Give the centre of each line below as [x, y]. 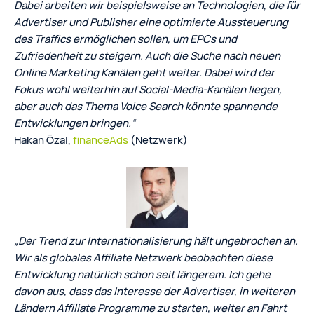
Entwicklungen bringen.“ [75, 123]
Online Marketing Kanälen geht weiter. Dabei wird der [144, 72]
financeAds [102, 139]
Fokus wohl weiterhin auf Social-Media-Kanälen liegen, [148, 89]
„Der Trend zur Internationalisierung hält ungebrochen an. [156, 240]
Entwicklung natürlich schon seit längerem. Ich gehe [142, 274]
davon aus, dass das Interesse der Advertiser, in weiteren [155, 291]
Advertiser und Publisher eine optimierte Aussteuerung [151, 22]
